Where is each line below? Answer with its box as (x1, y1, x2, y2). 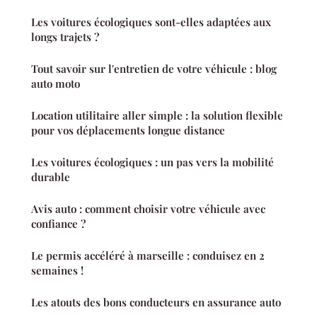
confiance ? (31, 216, 86, 231)
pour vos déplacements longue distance (31, 122, 225, 137)
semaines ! (31, 263, 83, 277)
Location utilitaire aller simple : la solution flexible (31, 108, 283, 122)
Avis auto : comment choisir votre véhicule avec (31, 201, 265, 216)
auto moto (31, 76, 80, 91)
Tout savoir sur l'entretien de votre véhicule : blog (31, 61, 277, 76)
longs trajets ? (31, 29, 99, 44)
